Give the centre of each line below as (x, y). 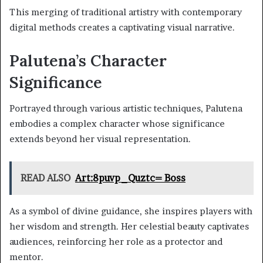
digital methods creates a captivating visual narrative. (122, 27)
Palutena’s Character (88, 60)
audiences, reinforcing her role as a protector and (116, 242)
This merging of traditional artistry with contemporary (126, 12)
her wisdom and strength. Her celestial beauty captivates (129, 227)
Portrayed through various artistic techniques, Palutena (126, 109)
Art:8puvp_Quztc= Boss (130, 178)
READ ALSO (45, 178)
